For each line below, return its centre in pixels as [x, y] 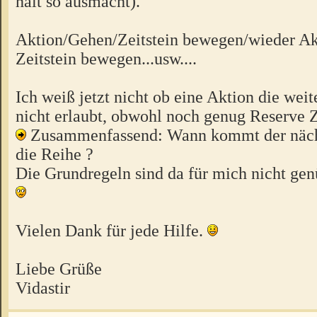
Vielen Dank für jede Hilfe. [111, 230]
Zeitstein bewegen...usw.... [106, 58]
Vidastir [43, 287]
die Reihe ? [54, 154]
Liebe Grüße [59, 268]
